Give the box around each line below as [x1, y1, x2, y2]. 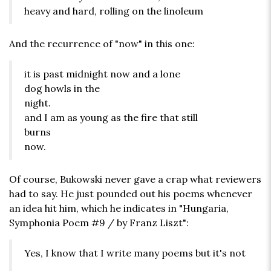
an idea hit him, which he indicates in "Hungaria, [9, 202, 229, 215]
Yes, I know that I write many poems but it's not [24, 247, 246, 260]
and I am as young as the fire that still [24, 111, 198, 124]
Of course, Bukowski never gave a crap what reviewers [9, 173, 261, 186]
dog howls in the [24, 82, 100, 95]
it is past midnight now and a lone [24, 68, 180, 80]
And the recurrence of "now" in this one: [9, 38, 195, 50]
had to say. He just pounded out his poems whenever [9, 188, 252, 200]
